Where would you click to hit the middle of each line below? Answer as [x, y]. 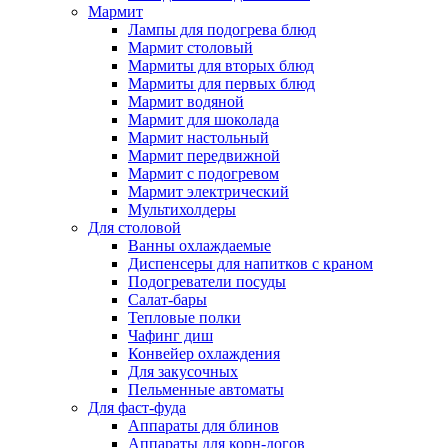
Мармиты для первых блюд [221, 83]
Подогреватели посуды [207, 281]
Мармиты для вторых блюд [221, 65]
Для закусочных [183, 371]
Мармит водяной [186, 101]
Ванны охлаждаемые [199, 245]
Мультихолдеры [182, 209]
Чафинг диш [170, 335]
